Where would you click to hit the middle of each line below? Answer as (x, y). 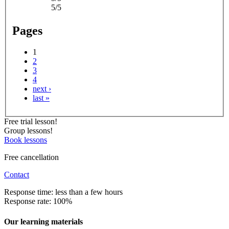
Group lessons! (28, 131)
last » (41, 98)
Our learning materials (43, 221)
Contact (17, 175)
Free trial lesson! (31, 122)
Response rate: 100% (38, 201)
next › (42, 89)
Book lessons (26, 140)
